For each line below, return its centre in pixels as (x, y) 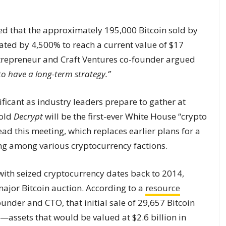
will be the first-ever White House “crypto (125, 116)
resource (163, 188)
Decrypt (28, 116)
